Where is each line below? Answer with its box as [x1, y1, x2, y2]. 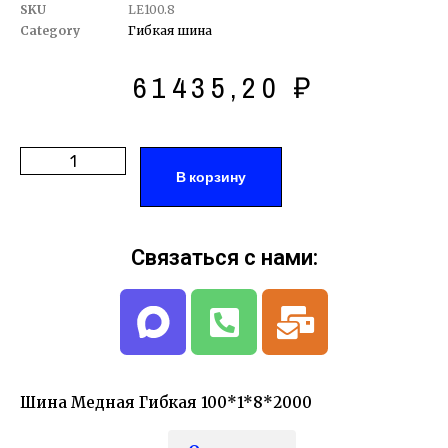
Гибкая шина [128, 23, 212, 39]
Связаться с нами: [130, 245, 318, 271]
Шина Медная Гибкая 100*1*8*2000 [20, 393, 312, 413]
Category [20, 23, 80, 39]
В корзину [176, 168, 247, 187]
